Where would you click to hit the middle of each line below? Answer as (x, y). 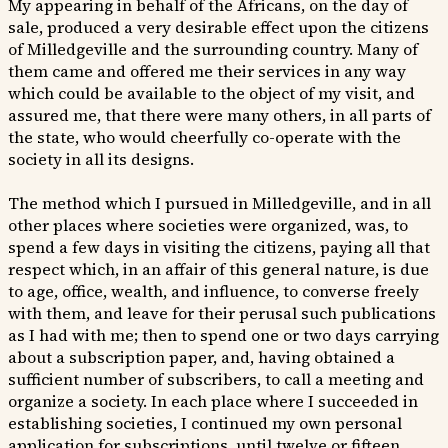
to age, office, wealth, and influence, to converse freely (213, 291)
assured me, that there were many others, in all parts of (219, 115)
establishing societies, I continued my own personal (205, 423)
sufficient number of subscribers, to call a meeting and (216, 379)
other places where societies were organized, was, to (208, 225)
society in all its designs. (101, 159)
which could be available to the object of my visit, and (211, 93)
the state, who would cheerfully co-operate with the (204, 137)
